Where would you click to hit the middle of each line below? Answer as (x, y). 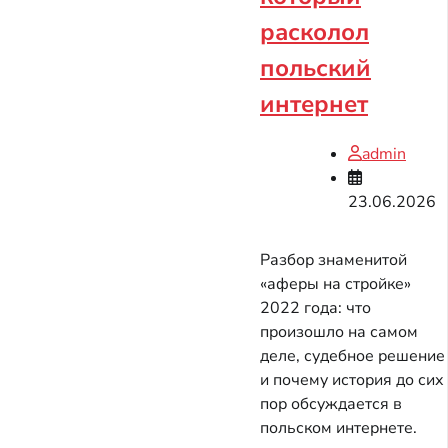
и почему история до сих (352, 380)
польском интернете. (338, 428)
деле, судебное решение (352, 356)
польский (315, 68)
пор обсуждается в (331, 404)
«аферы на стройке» (335, 284)
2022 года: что (315, 308)
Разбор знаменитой (333, 260)
